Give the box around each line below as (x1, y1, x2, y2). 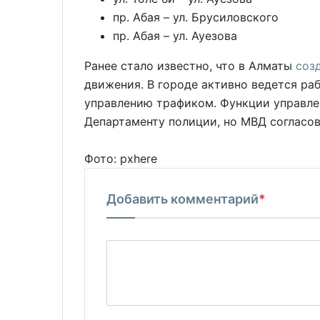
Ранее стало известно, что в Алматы (84, 59, 296, 73)
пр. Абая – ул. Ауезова (113, 29, 237, 43)
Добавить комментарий (106, 191, 259, 206)
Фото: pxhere (84, 151, 157, 166)
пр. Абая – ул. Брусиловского (113, 10, 279, 24)
